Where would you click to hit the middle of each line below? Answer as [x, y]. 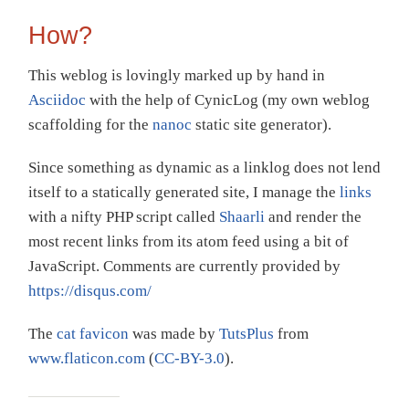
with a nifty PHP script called [124, 216]
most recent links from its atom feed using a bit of [189, 241]
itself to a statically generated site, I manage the [184, 192]
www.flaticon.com [87, 358]
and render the [313, 216]
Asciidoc [57, 100]
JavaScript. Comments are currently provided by [184, 266]
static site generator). [262, 124]
